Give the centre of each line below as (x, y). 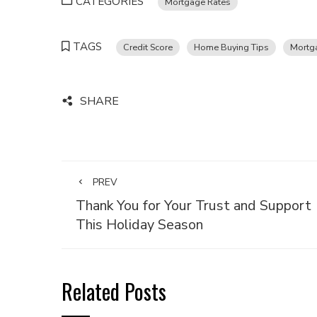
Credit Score (148, 47)
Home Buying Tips (231, 47)
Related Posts (114, 291)
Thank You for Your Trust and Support (194, 206)
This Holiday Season (139, 225)
